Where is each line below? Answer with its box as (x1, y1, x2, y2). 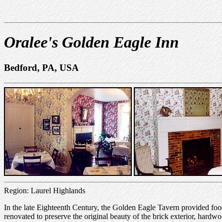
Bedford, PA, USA (4, 62, 79, 73)
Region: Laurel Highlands (4, 186, 85, 195)
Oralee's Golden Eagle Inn (4, 33, 179, 52)
